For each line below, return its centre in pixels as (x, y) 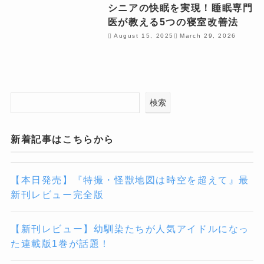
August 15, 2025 (144, 36)
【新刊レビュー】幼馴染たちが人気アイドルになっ (130, 228)
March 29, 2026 (208, 36)
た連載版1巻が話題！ (60, 243)
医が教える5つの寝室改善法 (173, 22)
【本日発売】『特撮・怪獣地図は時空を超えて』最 (130, 179)
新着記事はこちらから (62, 139)
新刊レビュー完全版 (57, 194)
